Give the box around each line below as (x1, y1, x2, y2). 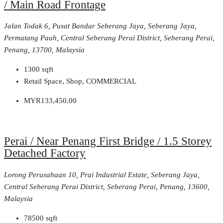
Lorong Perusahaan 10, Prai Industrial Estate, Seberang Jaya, (4, 170, 200, 179)
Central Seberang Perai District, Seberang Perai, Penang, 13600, (4, 182, 210, 191)
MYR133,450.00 (24, 97, 77, 105)
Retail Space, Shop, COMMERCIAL (24, 77, 136, 86)
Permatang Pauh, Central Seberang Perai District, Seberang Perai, (4, 34, 215, 42)
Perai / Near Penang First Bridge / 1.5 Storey (4, 134, 212, 147)
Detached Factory (4, 146, 86, 159)
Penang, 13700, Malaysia (4, 46, 85, 54)
